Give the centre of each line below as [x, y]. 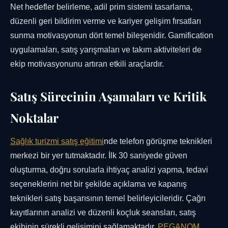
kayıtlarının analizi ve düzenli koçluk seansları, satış [103, 213]
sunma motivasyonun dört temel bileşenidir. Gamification [112, 36]
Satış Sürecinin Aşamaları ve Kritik [108, 96]
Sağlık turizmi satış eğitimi [57, 141]
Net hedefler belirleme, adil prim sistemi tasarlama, [101, 7]
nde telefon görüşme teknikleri [158, 141]
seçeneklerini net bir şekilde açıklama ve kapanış [98, 184]
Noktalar [34, 118]
